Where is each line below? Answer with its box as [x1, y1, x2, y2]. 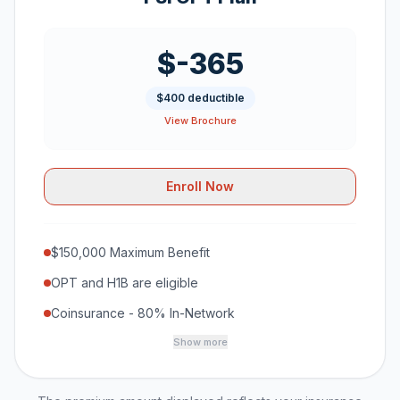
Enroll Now [166, 179, 234, 194]
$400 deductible [155, 91, 245, 104]
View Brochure [163, 114, 237, 127]
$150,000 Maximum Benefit [51, 245, 210, 260]
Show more [172, 336, 228, 348]
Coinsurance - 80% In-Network [51, 305, 235, 321]
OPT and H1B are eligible [51, 275, 198, 290]
